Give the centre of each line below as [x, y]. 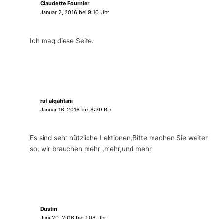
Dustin [48, 208]
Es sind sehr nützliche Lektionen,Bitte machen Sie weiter [119, 138]
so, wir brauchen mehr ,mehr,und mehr [91, 149]
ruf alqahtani [56, 100]
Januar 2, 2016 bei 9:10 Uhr [74, 12]
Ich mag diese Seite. [62, 41]
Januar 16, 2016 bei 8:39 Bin [76, 109]
